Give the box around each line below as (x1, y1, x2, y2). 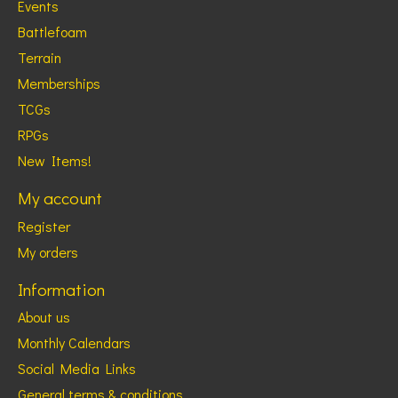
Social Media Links (18, 359, 136, 378)
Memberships (18, 74, 100, 93)
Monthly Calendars (18, 333, 131, 353)
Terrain (18, 48, 61, 68)
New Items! (18, 151, 92, 171)
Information (18, 277, 105, 300)
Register (18, 216, 70, 235)
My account (18, 187, 102, 210)
